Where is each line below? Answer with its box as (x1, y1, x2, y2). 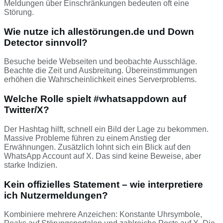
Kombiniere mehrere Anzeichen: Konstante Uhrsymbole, (4, 210, 202, 219)
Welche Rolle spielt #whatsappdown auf (4, 94, 186, 105)
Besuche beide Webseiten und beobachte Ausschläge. (4, 57, 197, 66)
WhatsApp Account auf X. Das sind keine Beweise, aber (4, 151, 201, 160)
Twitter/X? (4, 105, 49, 115)
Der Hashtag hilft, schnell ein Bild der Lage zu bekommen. (4, 124, 209, 133)
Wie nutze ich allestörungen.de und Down (4, 26, 194, 37)
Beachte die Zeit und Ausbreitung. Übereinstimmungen (4, 66, 197, 75)
